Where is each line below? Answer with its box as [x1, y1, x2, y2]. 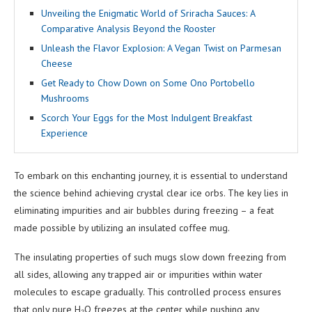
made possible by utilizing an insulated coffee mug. [14, 221, 230, 234]
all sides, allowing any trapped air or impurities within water [14, 267, 263, 281]
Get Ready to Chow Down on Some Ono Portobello [41, 76, 255, 89]
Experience [41, 126, 88, 139]
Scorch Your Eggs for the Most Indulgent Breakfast [41, 111, 252, 124]
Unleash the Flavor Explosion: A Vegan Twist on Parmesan [41, 41, 281, 54]
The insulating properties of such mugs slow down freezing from [14, 250, 286, 263]
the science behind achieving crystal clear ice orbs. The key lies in [14, 186, 288, 199]
